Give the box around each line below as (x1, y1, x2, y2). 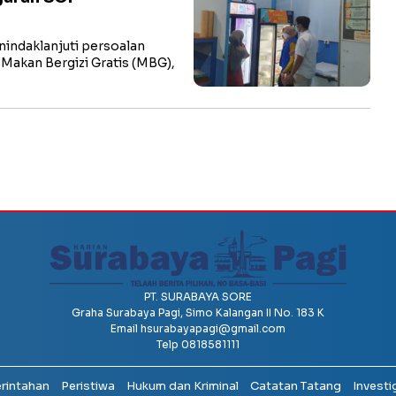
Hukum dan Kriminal (126, 378, 239, 393)
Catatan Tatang (249, 378, 341, 393)
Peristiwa (60, 378, 115, 393)
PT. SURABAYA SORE (144, 290, 252, 303)
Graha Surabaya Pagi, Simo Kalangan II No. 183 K (72, 306, 324, 319)
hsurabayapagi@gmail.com (141, 322, 286, 335)
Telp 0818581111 (156, 338, 240, 351)
